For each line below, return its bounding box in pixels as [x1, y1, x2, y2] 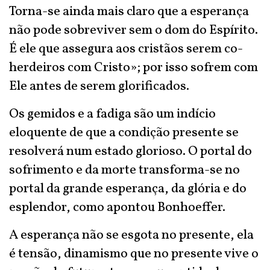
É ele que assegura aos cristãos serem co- [9, 40, 243, 58]
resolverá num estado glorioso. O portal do [9, 142, 252, 161]
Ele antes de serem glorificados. [9, 77, 189, 96]
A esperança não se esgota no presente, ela [9, 226, 254, 245]
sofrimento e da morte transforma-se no [9, 161, 240, 180]
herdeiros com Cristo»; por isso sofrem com [9, 58, 258, 77]
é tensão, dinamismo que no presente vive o [9, 245, 259, 263]
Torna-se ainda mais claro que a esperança [9, 2, 249, 21]
